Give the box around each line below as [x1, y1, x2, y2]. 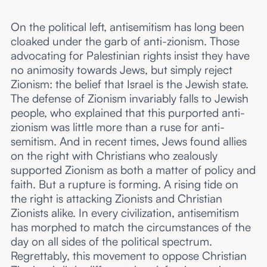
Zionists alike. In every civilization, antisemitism [10, 205, 239, 220]
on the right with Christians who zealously [10, 148, 218, 163]
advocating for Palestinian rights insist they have [10, 48, 250, 63]
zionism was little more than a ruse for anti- [10, 119, 225, 134]
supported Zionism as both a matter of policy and [10, 162, 256, 177]
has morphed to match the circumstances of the [10, 219, 251, 234]
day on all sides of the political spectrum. [10, 234, 212, 249]
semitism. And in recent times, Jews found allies [10, 133, 247, 148]
